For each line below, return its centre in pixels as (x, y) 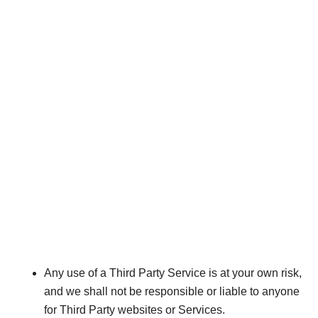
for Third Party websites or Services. (135, 310)
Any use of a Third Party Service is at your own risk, (173, 273)
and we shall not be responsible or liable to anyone (172, 291)
